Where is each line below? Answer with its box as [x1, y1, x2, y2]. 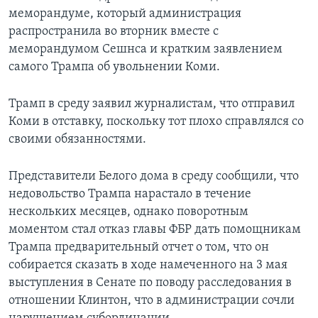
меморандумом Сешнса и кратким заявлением [9, 42, 283, 56]
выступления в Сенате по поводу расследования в [9, 275, 292, 290]
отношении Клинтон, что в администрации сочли [9, 293, 295, 307]
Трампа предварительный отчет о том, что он [9, 240, 269, 254]
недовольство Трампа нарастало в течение [9, 187, 251, 201]
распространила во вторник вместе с [9, 24, 219, 38]
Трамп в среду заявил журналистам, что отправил [9, 97, 295, 111]
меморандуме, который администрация [9, 6, 241, 21]
